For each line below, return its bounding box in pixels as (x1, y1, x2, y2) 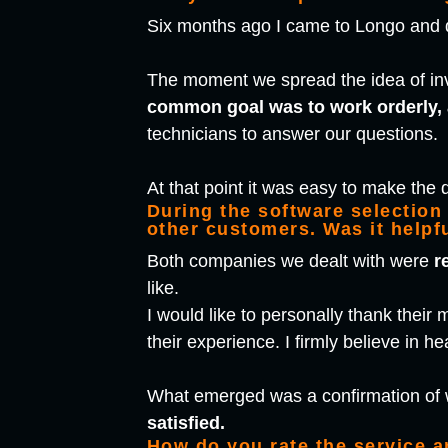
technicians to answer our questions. (146, 124, 438, 145)
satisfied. (146, 413, 225, 434)
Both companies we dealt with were (146, 251, 434, 272)
